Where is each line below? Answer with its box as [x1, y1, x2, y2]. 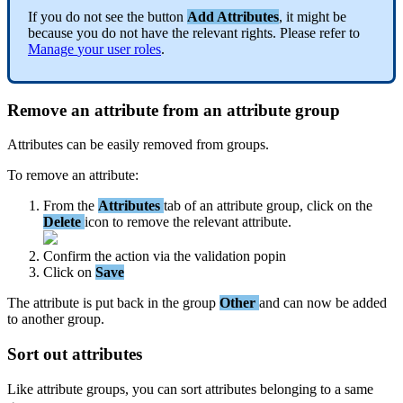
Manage [28, 40, 74, 57]
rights [241, 24, 273, 40]
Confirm [43, 248, 91, 264]
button [148, 8, 184, 24]
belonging [260, 381, 317, 397]
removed [143, 137, 193, 153]
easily [107, 137, 139, 153]
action [115, 248, 149, 264]
